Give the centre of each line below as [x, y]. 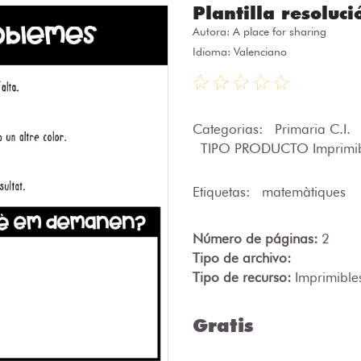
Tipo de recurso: [244, 277]
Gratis [223, 325]
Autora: [213, 31]
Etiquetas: [223, 192]
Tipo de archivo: [242, 258]
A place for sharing [280, 31]
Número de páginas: [257, 239]
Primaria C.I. [315, 129]
